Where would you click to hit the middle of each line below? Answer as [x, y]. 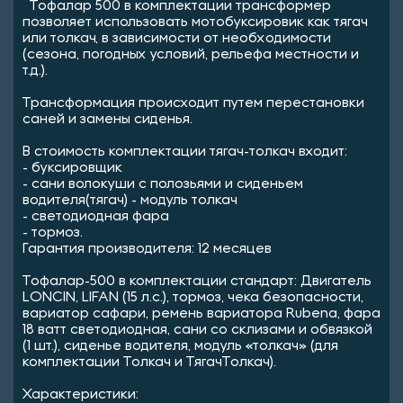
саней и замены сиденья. [107, 119]
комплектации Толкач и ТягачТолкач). [149, 362]
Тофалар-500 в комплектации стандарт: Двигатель [197, 281]
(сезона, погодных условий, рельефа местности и [191, 54]
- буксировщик [72, 168]
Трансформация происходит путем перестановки [193, 103]
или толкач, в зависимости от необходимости [177, 38]
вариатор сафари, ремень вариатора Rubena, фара [201, 313]
